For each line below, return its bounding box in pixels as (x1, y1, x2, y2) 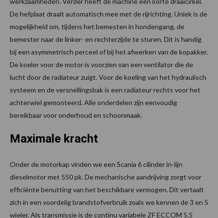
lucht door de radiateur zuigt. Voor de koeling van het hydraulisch (10, 73, 206, 82)
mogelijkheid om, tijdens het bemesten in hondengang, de (10, 22, 184, 31)
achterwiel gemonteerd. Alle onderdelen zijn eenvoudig (10, 98, 177, 107)
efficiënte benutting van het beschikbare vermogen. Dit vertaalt (10, 185, 204, 194)
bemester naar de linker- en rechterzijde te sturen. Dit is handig (10, 35, 201, 44)
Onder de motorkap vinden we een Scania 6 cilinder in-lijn (10, 160, 182, 169)
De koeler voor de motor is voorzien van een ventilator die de (10, 60, 193, 69)
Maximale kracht (10, 132, 98, 146)
